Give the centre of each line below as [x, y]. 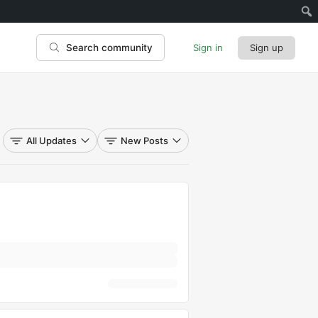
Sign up [267, 47]
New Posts [144, 140]
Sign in [208, 47]
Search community [109, 48]
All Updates [51, 140]
